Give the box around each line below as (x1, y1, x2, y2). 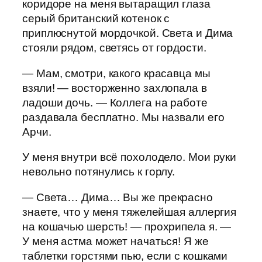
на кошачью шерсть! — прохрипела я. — (22, 220, 232, 233)
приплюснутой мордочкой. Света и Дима (22, 27, 233, 40)
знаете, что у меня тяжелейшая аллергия (22, 205, 237, 218)
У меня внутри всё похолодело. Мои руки (22, 151, 237, 164)
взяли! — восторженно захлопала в (22, 81, 207, 94)
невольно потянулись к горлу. (22, 166, 175, 178)
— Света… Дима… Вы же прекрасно (22, 191, 213, 204)
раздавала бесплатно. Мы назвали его (22, 111, 225, 123)
